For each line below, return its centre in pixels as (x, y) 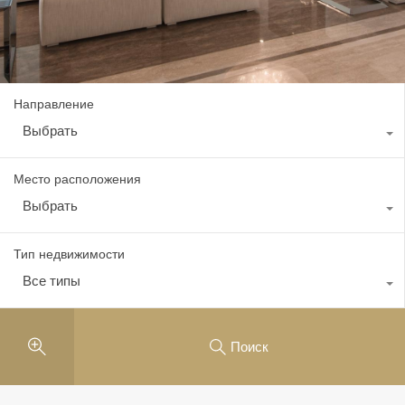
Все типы (52, 281)
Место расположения (77, 179)
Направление (54, 104)
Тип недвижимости (69, 254)
